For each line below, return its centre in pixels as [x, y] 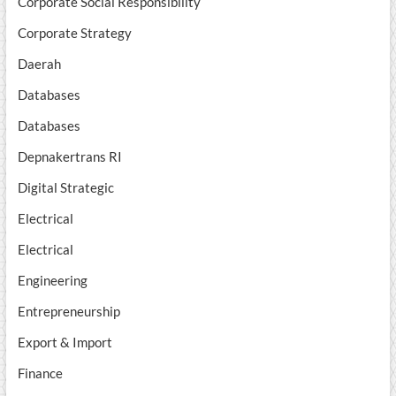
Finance [40, 373]
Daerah [39, 64]
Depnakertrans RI [69, 157]
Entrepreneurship [69, 312]
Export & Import [65, 343]
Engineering [52, 281]
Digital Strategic [65, 188]
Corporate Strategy [74, 33]
